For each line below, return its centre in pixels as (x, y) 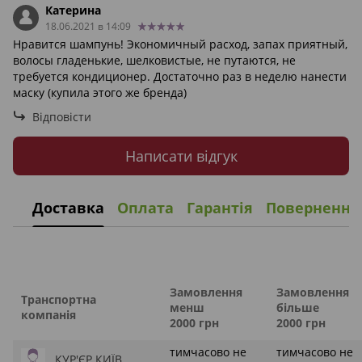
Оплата (145, 207)
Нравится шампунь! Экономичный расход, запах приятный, (180, 44)
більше (298, 308)
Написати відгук (181, 156)
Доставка (68, 207)
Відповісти (62, 117)
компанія (48, 315)
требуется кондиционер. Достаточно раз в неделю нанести (180, 77)
